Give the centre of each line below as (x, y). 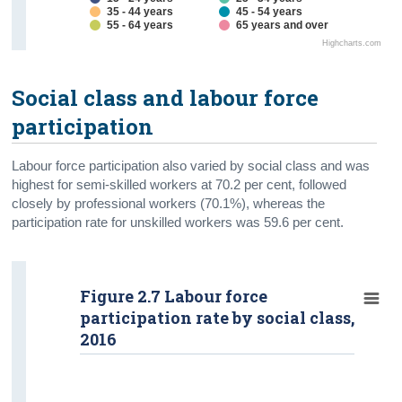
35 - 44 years (140, 11)
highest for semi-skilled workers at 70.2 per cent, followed (179, 184)
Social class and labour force (166, 97)
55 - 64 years (140, 25)
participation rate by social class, (218, 317)
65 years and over (283, 25)
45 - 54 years (270, 11)
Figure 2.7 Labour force (174, 296)
